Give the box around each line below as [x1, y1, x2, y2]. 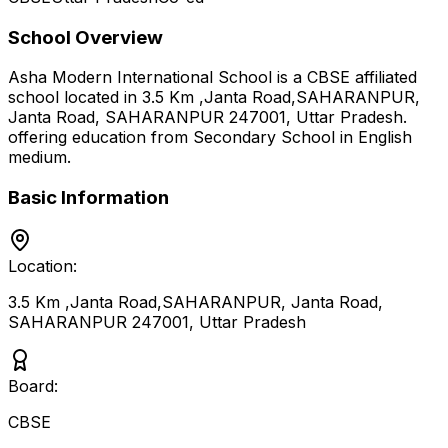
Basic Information [8, 186, 169, 210]
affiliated [350, 67, 417, 88]
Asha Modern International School [8, 67, 272, 88]
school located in [8, 87, 142, 108]
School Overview [8, 25, 163, 49]
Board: [8, 375, 58, 396]
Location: [8, 255, 77, 276]
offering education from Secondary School [8, 127, 335, 148]
